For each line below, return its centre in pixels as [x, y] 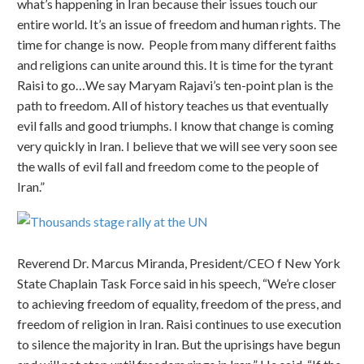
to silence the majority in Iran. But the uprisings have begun [179, 344]
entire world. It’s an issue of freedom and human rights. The [179, 24]
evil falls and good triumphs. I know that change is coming [175, 126]
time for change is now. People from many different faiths [177, 45]
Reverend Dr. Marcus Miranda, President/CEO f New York [179, 262]
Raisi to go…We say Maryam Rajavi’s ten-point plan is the [175, 85]
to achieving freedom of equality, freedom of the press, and [179, 303]
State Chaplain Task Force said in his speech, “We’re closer [177, 283]
